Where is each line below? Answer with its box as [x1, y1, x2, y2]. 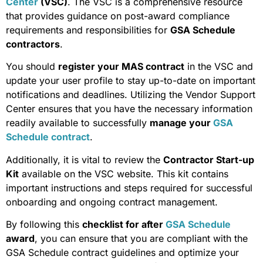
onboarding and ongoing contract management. [6, 195, 218, 208]
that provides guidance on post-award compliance [6, 10, 230, 22]
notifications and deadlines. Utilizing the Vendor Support [6, 89, 255, 101]
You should [6, 60, 58, 73]
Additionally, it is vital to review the [6, 153, 163, 166]
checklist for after [82, 218, 166, 231]
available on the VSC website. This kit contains [19, 167, 228, 180]
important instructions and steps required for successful [6, 181, 252, 194]
